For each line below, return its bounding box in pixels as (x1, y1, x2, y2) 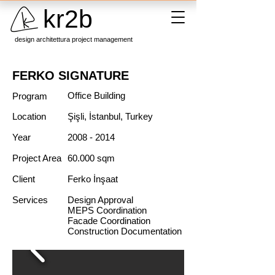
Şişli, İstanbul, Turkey (68, 111, 153, 122)
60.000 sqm (68, 153, 117, 163)
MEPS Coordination (68, 205, 147, 215)
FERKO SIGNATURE (12, 69, 129, 82)
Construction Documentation (68, 226, 182, 236)
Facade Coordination (68, 215, 150, 226)
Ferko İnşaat (68, 174, 118, 184)
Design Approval (68, 195, 133, 205)
